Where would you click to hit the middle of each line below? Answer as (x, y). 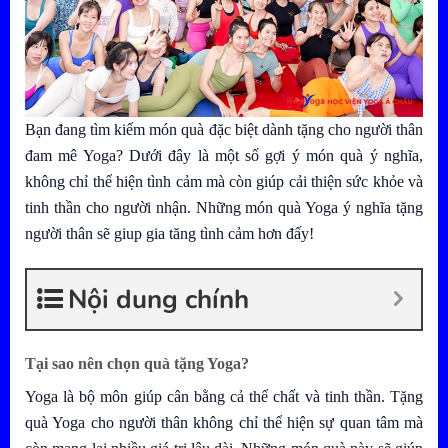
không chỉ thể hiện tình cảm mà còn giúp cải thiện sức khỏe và (224, 182)
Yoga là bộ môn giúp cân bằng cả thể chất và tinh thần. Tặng (224, 396)
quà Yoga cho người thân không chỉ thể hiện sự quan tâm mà (224, 422)
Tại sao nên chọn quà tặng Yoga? (137, 363)
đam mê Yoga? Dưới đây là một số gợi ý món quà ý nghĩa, (224, 156)
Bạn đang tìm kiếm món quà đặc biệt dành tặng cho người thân (224, 130)
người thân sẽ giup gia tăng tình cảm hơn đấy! (169, 234)
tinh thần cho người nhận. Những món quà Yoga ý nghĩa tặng (224, 208)
